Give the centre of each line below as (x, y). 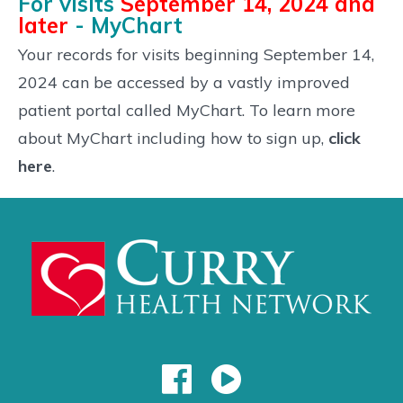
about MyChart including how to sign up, (173, 138)
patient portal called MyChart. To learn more (187, 110)
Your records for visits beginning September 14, (196, 54)
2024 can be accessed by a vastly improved (184, 82)
